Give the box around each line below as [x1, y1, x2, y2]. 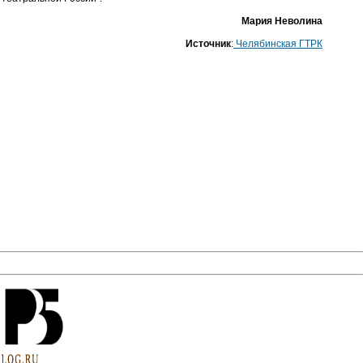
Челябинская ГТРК [233, 38, 322, 49]
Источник [186, 38, 231, 49]
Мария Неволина [241, 15, 322, 27]
